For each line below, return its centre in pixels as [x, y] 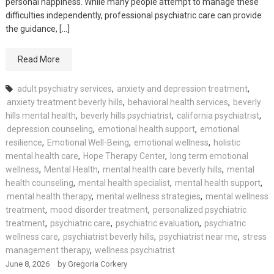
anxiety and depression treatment [182, 88]
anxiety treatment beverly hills [65, 102]
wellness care [31, 236]
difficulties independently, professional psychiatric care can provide [133, 15]
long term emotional [209, 156]
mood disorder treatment [99, 209]
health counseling [39, 183]
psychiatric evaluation [157, 223]
